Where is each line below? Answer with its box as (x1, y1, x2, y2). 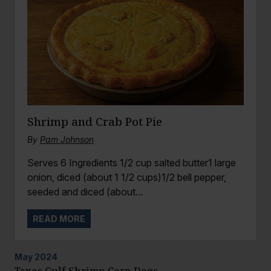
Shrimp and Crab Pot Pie (27, 113, 162, 129)
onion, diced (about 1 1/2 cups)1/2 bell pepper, (27, 171, 226, 183)
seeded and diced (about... (27, 185, 143, 198)
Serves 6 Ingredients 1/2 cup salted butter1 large (27, 156, 236, 169)
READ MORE (33, 213, 85, 224)
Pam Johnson (40, 134, 94, 145)
